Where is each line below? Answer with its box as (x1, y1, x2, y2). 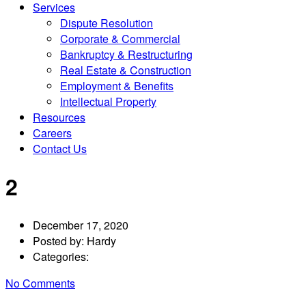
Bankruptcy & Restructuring (60, 46, 193, 62)
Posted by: (33, 232, 87, 249)
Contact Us (33, 141, 87, 156)
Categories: (33, 248, 89, 264)
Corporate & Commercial (60, 31, 180, 46)
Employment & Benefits (60, 78, 173, 94)
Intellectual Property (60, 94, 156, 109)
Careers (33, 125, 72, 141)
